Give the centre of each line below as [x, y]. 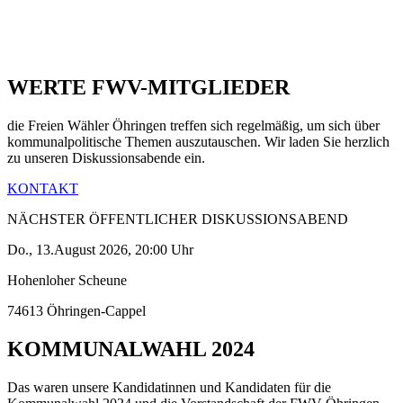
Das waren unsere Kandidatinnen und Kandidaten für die [169, 387]
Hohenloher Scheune [69, 280]
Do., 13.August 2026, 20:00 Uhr [100, 250]
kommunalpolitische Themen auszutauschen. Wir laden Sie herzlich [198, 142]
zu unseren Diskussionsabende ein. [108, 158]
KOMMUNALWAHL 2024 [131, 349]
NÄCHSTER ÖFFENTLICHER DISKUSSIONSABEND [178, 219]
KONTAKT [43, 188]
